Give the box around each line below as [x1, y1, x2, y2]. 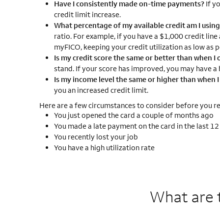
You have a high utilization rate [54, 143, 155, 152]
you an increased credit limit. [54, 85, 148, 95]
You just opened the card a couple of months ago [54, 110, 214, 120]
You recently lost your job [54, 132, 138, 141]
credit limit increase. [54, 10, 121, 19]
